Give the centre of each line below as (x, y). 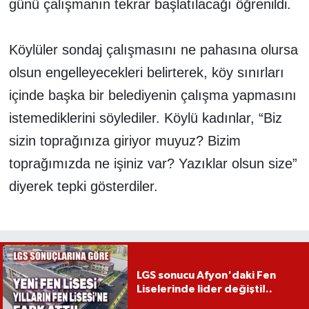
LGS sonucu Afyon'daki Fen (206, 276)
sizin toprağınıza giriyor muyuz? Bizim (124, 140)
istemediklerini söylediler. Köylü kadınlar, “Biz (145, 118)
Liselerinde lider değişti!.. (204, 289)
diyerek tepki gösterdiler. (83, 186)
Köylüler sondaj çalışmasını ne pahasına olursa (153, 49)
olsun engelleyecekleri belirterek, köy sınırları (146, 72)
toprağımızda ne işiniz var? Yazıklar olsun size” (153, 163)
